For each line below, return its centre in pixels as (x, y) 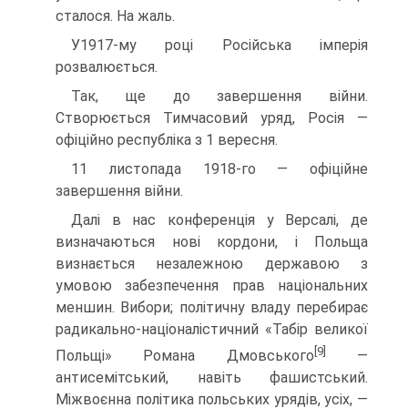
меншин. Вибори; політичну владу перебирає (212, 307)
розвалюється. (107, 66)
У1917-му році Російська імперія (219, 45)
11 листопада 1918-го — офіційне (219, 168)
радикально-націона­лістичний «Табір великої (212, 329)
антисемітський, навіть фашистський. (212, 378)
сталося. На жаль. (115, 15)
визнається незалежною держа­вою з (212, 263)
